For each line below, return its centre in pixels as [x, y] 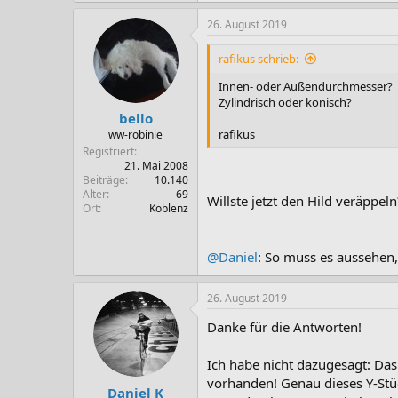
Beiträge [104, 180]
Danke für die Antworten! [284, 327]
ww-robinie [135, 135]
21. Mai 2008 [156, 166]
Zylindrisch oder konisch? [285, 102]
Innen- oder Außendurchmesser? [306, 86]
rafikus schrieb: [259, 58]
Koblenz [169, 208]
